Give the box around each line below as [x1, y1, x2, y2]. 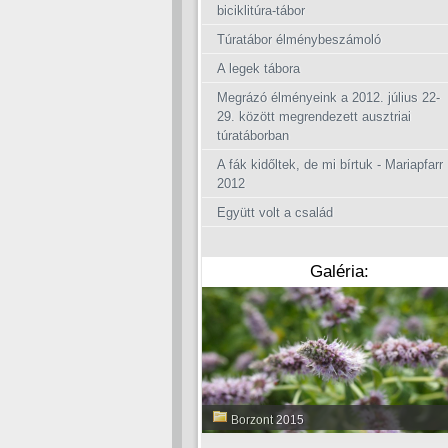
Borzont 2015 [228, 413, 304, 427]
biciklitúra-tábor [217, 3, 305, 18]
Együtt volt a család [217, 205, 333, 220]
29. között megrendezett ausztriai [217, 109, 411, 124]
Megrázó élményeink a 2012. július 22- [217, 90, 440, 105]
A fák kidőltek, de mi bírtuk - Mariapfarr [217, 157, 443, 172]
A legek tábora [217, 61, 300, 76]
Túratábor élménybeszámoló [217, 32, 381, 47]
